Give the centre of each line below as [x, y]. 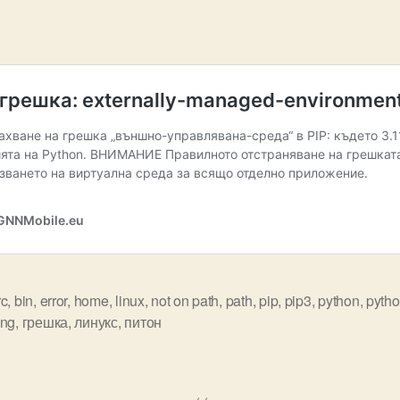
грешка [45, 321]
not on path [185, 300]
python [339, 300]
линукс [96, 321]
